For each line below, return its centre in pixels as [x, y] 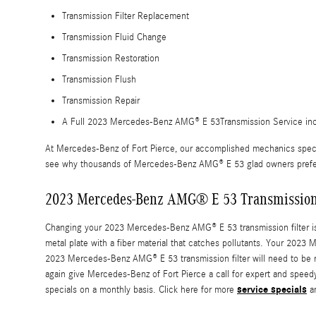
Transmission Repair [101, 101]
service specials [272, 290]
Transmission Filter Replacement [126, 17]
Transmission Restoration [111, 59]
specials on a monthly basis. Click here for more [141, 290]
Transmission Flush [99, 80]
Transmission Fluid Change [114, 38]
